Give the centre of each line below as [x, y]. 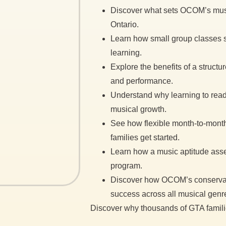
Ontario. [124, 24]
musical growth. [138, 109]
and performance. [142, 81]
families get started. [145, 137]
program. [126, 166]
